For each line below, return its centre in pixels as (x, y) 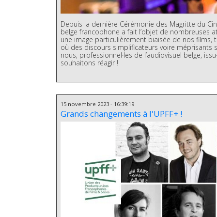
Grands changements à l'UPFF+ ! (122, 114)
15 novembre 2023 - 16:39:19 (98, 104)
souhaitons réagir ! (90, 62)
